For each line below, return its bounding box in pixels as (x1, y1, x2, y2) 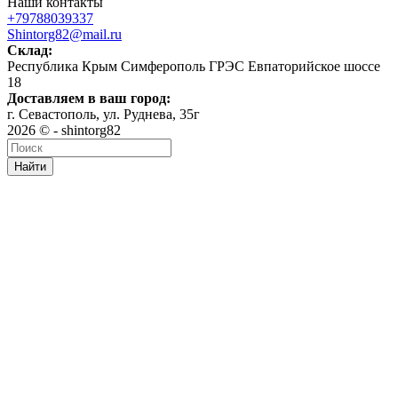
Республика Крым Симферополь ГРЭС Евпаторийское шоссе (7, 58, 380, 74)
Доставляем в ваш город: (7, 90, 171, 106)
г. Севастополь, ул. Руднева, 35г (7, 106, 200, 122)
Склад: (7, 42, 52, 58)
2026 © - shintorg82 (7, 122, 121, 138)
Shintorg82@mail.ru (7, 26, 122, 42)
